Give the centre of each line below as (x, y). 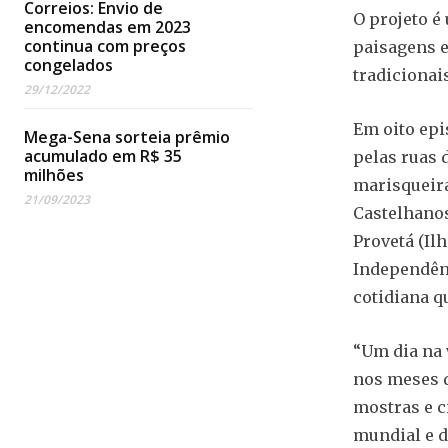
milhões (54, 175)
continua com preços (105, 46)
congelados (68, 65)
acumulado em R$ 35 (103, 156)
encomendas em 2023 (107, 27)
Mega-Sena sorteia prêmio (127, 137)
